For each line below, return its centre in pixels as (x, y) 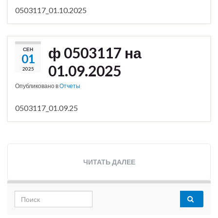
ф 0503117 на (95, 53)
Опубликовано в (37, 86)
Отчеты (70, 86)
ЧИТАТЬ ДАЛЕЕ (109, 162)
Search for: (34, 196)
